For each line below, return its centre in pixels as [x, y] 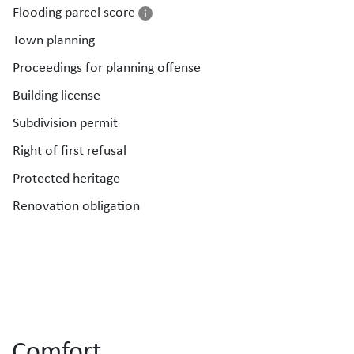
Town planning [54, 40]
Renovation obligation [76, 205]
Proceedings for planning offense [107, 67]
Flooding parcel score [75, 12]
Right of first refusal [70, 150]
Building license [56, 95]
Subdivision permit [65, 122]
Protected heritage [66, 178]
